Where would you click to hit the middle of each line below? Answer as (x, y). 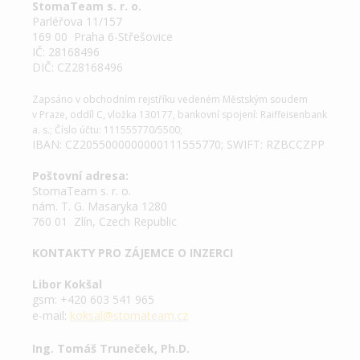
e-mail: (51, 315)
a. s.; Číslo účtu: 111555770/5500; (108, 130)
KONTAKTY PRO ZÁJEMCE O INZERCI (133, 253)
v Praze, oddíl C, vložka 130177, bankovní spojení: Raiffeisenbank (180, 115)
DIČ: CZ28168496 (78, 67)
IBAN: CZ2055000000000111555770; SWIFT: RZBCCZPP (180, 144)
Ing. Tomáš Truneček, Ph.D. (111, 348)
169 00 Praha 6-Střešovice (102, 37)
